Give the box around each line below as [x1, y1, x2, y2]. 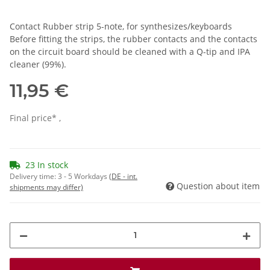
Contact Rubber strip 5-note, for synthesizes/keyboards [10, 20, 232, 32]
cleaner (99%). [10, 58, 66, 70]
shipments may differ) [10, 181, 83, 192]
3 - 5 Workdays [58, 171, 109, 181]
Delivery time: [10, 171, 58, 181]
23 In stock [25, 159, 68, 171]
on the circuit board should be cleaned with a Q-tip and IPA [10, 45, 250, 57]
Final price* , [10, 111, 61, 124]
